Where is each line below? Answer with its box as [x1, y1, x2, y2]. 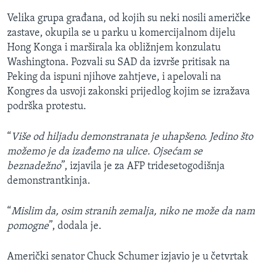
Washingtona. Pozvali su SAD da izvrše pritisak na [7, 57, 230, 69]
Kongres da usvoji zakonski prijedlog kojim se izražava [7, 86, 250, 98]
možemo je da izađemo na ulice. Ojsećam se [7, 146, 203, 158]
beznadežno [7, 161, 61, 173]
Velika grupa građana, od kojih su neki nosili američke [7, 13, 251, 25]
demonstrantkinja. [7, 176, 90, 187]
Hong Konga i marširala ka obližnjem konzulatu [7, 42, 221, 54]
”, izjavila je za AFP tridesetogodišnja [61, 161, 225, 173]
